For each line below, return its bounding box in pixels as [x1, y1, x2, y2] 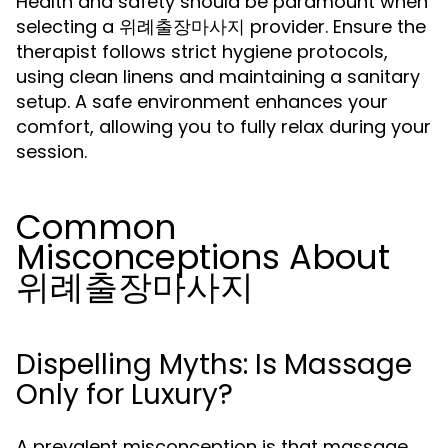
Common [16, 203, 176, 251]
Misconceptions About [16, 233, 390, 281]
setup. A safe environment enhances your [16, 89, 388, 114]
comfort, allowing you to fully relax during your [16, 114, 431, 139]
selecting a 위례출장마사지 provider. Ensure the [16, 14, 426, 39]
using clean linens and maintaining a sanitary [16, 64, 420, 89]
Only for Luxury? [16, 375, 233, 414]
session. [16, 139, 87, 164]
